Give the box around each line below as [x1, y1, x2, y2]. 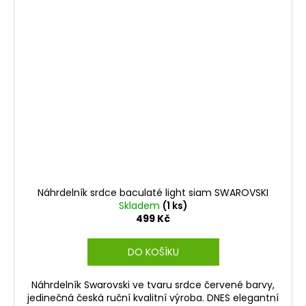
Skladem [118, 198, 163, 212]
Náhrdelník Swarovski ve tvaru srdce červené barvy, [31, 277, 275, 292]
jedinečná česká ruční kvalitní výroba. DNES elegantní [27, 290, 279, 305]
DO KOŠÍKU [127, 245, 179, 259]
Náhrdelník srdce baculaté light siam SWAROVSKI [38, 185, 268, 199]
